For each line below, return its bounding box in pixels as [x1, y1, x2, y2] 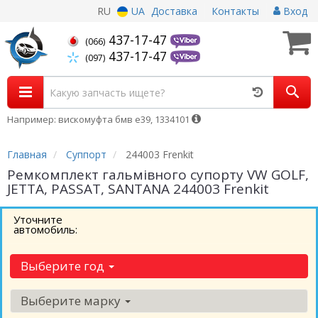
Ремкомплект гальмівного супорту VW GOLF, [7, 165, 309, 184]
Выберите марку [21, 292, 124, 309]
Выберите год [21, 258, 107, 274]
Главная [7, 148, 47, 161]
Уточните [13, 212, 62, 226]
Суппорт [66, 148, 106, 161]
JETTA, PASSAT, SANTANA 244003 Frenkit [7, 180, 269, 198]
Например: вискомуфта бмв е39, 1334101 [7, 113, 192, 126]
